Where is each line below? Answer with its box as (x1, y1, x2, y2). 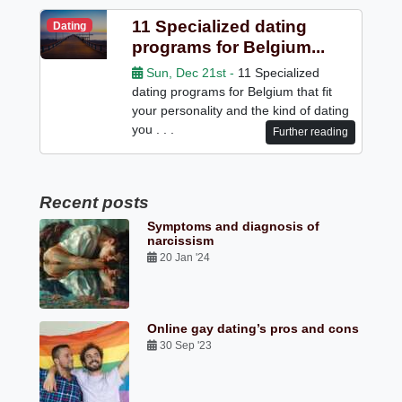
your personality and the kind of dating (131, 102, 349, 118)
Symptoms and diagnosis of (147, 218, 320, 233)
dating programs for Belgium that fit (131, 83, 332, 99)
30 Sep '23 (157, 338, 215, 352)
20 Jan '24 (157, 250, 214, 264)
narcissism (147, 232, 214, 248)
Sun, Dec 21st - (142, 65, 234, 80)
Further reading (272, 126, 348, 139)
